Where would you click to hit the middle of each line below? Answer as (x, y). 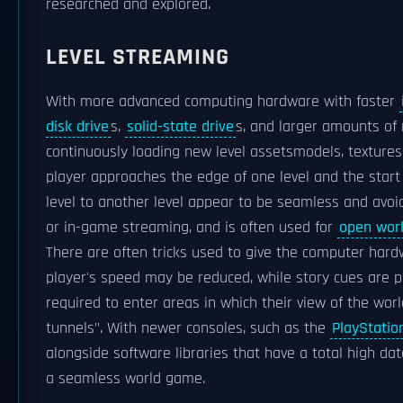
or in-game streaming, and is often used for (192, 228)
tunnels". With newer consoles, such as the (188, 328)
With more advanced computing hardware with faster (223, 102)
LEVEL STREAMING (138, 57)
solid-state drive (180, 127)
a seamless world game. (125, 379)
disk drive (77, 127)
